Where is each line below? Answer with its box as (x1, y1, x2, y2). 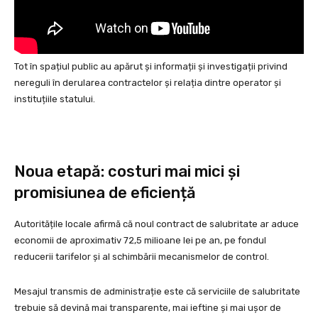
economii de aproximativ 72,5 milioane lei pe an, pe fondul (14, 235, 266, 246)
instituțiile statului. (14, 94, 95, 105)
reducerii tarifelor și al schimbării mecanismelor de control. (14, 251, 269, 263)
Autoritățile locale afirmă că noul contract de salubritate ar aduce (14, 219, 299, 230)
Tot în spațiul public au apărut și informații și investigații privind (14, 61, 287, 72)
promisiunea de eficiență (14, 183, 196, 203)
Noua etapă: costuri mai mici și (14, 162, 240, 182)
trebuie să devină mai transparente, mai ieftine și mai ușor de (14, 302, 281, 314)
